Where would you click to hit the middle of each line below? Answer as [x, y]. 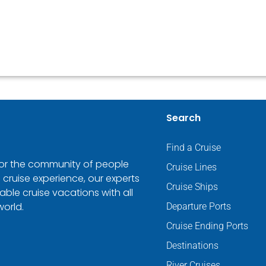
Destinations [192, 245]
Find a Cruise [194, 147]
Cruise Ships [192, 186]
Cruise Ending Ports [207, 226]
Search [183, 118]
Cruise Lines [191, 167]
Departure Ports [199, 206]
